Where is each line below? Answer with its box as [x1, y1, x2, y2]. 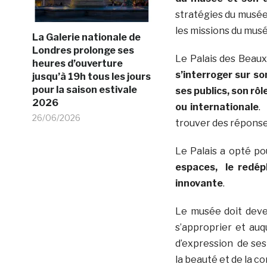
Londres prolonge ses [32, 44, 134, 56]
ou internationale [175, 101, 259, 113]
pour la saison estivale [32, 83, 137, 95]
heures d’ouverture [32, 57, 123, 69]
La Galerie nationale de [32, 31, 141, 43]
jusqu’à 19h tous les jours [32, 70, 151, 82]
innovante [175, 178, 223, 190]
